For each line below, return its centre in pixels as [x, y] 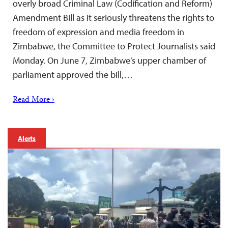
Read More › [34, 100]
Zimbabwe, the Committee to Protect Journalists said [114, 46]
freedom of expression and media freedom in [98, 32]
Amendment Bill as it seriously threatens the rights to [113, 17]
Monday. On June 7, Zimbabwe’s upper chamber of [109, 60]
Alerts [27, 138]
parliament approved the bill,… [73, 74]
